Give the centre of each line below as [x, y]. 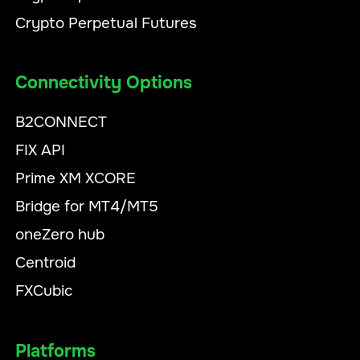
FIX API [41, 150]
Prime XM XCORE [76, 178]
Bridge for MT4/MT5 [87, 207]
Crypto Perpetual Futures [106, 23]
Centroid [46, 263]
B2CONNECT [61, 122]
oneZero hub [60, 235]
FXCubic [45, 291]
